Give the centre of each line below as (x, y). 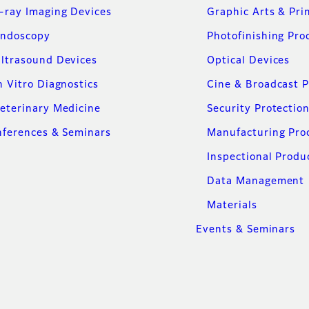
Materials (232, 205)
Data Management (256, 181)
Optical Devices (249, 60)
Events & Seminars (246, 229)
